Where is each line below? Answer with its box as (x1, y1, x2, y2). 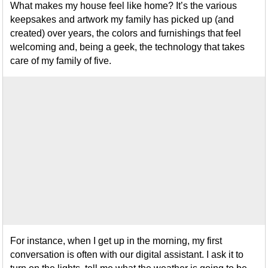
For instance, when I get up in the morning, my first (10, 236, 223, 246)
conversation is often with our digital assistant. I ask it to (10, 249, 244, 260)
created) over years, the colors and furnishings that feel (10, 28, 242, 38)
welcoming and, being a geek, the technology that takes (10, 42, 245, 52)
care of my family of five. (10, 56, 112, 66)
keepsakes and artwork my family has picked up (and (10, 14, 234, 25)
